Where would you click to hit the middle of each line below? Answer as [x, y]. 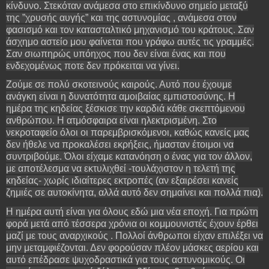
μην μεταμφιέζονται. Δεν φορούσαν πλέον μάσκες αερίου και [132, 248]
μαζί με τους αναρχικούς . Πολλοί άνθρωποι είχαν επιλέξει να [134, 236]
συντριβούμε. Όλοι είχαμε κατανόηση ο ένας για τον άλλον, [129, 157]
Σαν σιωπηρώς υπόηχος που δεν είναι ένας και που [116, 53]
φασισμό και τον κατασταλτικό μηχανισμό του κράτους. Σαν [130, 29]
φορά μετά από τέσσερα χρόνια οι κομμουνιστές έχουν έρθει [132, 224]
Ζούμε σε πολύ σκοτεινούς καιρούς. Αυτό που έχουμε [119, 85]
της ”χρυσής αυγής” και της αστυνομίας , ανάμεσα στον [121, 17]
